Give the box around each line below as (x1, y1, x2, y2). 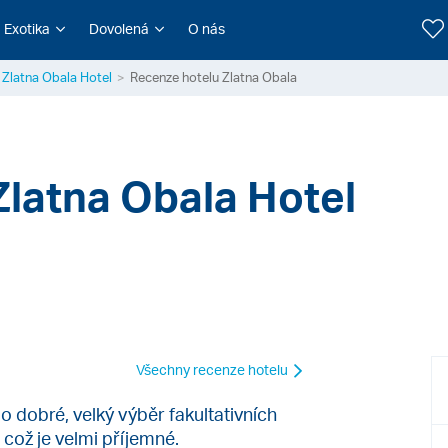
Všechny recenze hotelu (135, 361, 291, 379)
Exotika (3, 20, 50, 37)
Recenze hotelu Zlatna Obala (130, 69, 297, 85)
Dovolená (88, 20, 149, 37)
